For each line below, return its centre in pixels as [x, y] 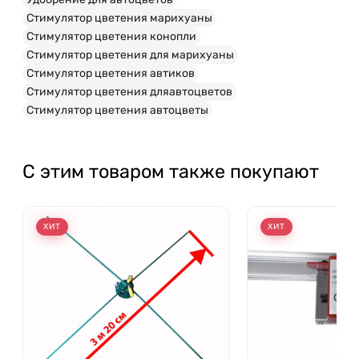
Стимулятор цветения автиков [111, 73]
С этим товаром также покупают [171, 171]
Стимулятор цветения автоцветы [117, 110]
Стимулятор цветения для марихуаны [130, 54]
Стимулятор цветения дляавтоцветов [129, 91]
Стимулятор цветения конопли [111, 36]
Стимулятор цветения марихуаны [119, 18]
